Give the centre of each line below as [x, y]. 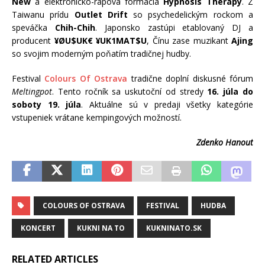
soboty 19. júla [47, 104]
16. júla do [230, 91]
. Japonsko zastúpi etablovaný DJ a [174, 27]
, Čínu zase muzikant [189, 40]
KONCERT [38, 228]
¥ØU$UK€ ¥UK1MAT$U [100, 40]
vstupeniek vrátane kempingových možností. [97, 117]
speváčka [33, 27]
